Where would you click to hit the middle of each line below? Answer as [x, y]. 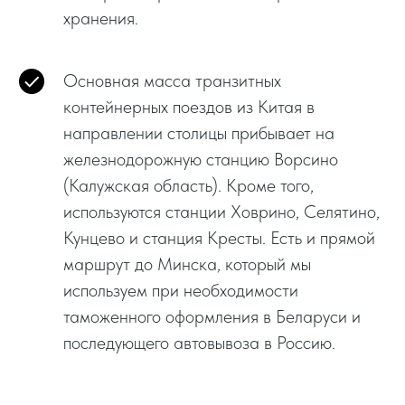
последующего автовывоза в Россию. [199, 342]
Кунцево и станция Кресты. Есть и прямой [219, 237]
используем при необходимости [181, 290]
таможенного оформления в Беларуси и [212, 316]
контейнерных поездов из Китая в [189, 106]
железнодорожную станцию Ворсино [201, 159]
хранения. [101, 18]
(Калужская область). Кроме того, [188, 185]
